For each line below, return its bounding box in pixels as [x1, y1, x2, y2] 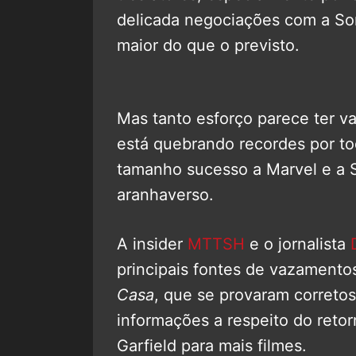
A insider [117, 234, 188, 253]
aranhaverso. [117, 184, 214, 204]
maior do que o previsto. [117, 35, 300, 55]
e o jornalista [245, 234, 346, 253]
